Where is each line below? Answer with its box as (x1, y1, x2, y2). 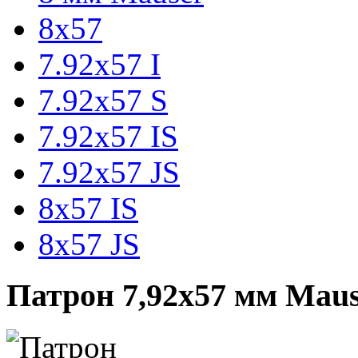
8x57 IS (38, 190, 138, 225)
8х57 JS (38, 226, 140, 261)
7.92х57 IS (38, 118, 178, 153)
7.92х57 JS (38, 154, 180, 189)
